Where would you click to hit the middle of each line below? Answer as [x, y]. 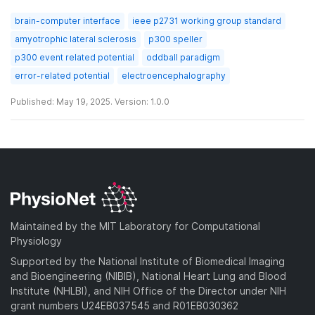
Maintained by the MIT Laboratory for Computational [135, 226]
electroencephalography [174, 75]
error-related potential [62, 75]
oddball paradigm [183, 57]
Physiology [36, 240]
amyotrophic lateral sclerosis [76, 39]
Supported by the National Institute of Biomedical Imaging [148, 261]
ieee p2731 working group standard [207, 20]
